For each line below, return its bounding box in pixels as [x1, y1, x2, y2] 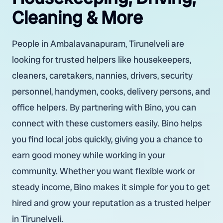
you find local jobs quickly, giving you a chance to [12, 133, 203, 145]
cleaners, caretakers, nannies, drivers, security [12, 70, 193, 81]
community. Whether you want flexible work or [12, 165, 195, 177]
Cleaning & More [12, 6, 143, 29]
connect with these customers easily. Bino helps [12, 117, 202, 129]
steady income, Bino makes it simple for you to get [12, 181, 210, 193]
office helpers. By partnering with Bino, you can [12, 102, 196, 113]
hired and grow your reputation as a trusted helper [12, 197, 211, 209]
